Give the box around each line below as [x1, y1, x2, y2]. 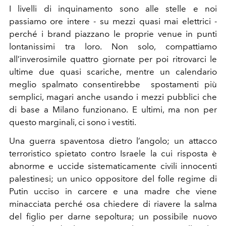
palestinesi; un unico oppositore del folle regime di [9, 174, 217, 184]
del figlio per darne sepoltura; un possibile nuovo [9, 211, 217, 222]
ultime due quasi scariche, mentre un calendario [9, 67, 217, 77]
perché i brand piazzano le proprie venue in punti [9, 29, 217, 39]
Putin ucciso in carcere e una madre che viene [9, 186, 217, 197]
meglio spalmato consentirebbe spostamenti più [9, 79, 217, 90]
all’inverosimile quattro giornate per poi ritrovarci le [9, 54, 217, 65]
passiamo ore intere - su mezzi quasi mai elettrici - [9, 16, 217, 27]
